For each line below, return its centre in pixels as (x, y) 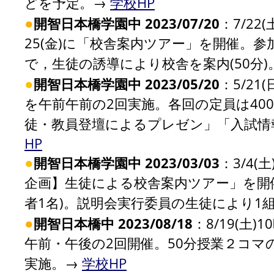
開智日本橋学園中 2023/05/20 (127, 84)
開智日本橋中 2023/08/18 (113, 223)
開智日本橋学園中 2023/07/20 (127, 23)
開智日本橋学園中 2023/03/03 (127, 163)
